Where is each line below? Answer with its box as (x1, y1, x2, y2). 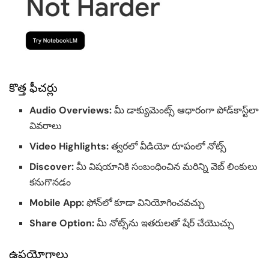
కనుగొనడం (29, 175, 71, 189)
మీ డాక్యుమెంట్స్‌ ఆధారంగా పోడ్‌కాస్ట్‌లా (112, 103, 259, 116)
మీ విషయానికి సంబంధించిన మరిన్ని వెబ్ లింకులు (74, 160, 258, 173)
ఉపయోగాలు (9, 247, 68, 262)
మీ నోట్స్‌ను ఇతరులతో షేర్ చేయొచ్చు (94, 216, 235, 229)
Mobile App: (29, 196, 85, 209)
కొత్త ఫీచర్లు (9, 80, 58, 95)
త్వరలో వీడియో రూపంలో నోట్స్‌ (109, 139, 227, 153)
